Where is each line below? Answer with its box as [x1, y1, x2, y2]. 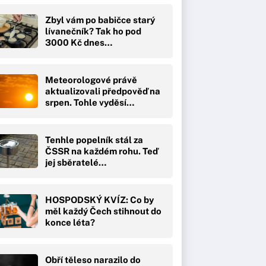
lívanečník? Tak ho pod [45, 26, 141, 36]
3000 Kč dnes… [45, 37, 112, 47]
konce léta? [45, 217, 95, 227]
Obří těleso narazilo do [45, 254, 141, 265]
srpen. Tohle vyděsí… [45, 97, 134, 107]
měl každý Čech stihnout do [45, 205, 161, 216]
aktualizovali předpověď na [45, 85, 160, 96]
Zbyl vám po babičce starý [45, 14, 155, 25]
